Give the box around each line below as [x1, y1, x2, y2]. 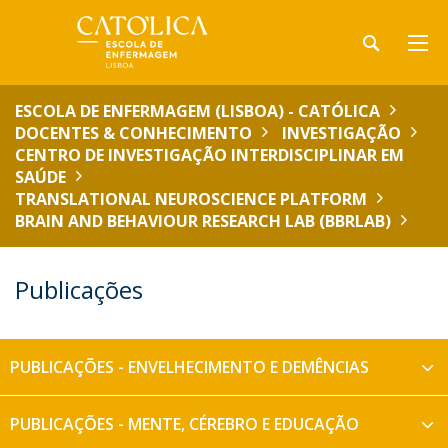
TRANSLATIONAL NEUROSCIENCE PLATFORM [15, 188, 367, 210]
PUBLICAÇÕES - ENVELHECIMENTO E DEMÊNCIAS [10, 356, 369, 378]
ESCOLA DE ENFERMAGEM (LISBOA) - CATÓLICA [15, 100, 380, 122]
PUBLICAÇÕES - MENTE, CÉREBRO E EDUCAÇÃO [10, 413, 359, 435]
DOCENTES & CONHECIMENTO [15, 122, 252, 144]
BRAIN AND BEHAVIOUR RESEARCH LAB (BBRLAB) [15, 210, 391, 232]
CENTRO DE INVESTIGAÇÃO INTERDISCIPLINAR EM [15, 144, 404, 166]
